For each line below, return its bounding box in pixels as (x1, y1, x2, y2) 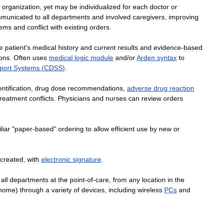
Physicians (58, 94, 90, 102)
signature (73, 155, 101, 163)
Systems (14, 64, 40, 72)
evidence (154, 44, 181, 51)
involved (106, 13, 131, 21)
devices (81, 186, 105, 194)
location (142, 176, 166, 184)
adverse (127, 84, 152, 92)
